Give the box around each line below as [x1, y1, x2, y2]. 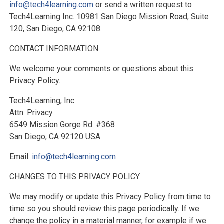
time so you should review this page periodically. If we [9, 204, 199, 214]
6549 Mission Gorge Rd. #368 [9, 120, 115, 130]
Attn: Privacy [9, 108, 53, 118]
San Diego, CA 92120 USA [9, 132, 100, 142]
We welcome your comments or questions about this [9, 64, 193, 74]
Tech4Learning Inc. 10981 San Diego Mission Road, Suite [9, 12, 209, 22]
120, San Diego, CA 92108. [9, 24, 102, 34]
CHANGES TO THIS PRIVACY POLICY [9, 172, 140, 182]
